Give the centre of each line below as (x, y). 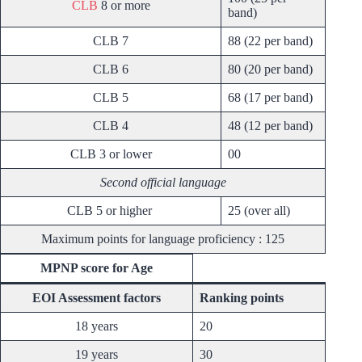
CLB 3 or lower (111, 154)
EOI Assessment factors (97, 298)
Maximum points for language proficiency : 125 (163, 239)
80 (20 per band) (270, 69)
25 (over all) (259, 211)
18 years (97, 326)
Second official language (163, 183)
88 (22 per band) (270, 41)
